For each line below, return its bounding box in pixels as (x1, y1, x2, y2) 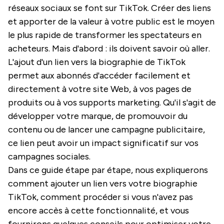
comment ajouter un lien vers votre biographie (8, 177, 197, 189)
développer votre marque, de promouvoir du (8, 110, 187, 121)
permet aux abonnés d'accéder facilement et (8, 69, 190, 81)
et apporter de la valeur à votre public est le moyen (8, 15, 214, 27)
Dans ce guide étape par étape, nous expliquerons (8, 164, 208, 175)
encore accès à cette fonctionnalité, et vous (8, 204, 189, 216)
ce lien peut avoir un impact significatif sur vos (8, 137, 198, 148)
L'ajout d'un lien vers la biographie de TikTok (8, 56, 185, 67)
